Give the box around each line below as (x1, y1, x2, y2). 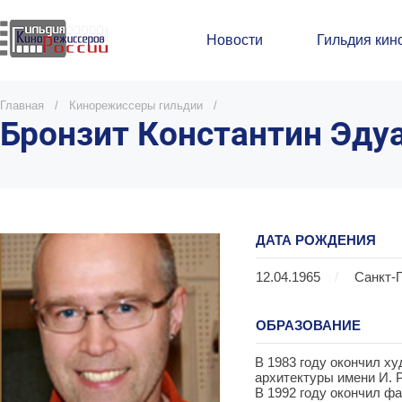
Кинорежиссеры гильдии (69, 99, 203, 112)
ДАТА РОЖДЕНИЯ (256, 232, 376, 248)
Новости (206, 32, 263, 48)
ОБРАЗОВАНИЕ (256, 318, 361, 333)
